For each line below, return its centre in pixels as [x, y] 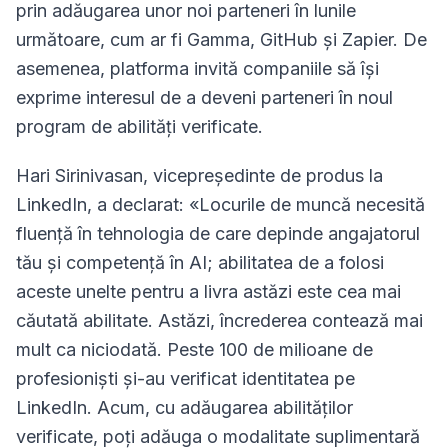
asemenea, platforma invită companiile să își [197, 68]
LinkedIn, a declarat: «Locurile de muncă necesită [220, 204]
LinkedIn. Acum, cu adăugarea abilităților [184, 407]
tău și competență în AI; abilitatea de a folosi [200, 262]
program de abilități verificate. [139, 126]
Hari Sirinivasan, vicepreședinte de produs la [199, 175]
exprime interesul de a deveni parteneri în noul [204, 97]
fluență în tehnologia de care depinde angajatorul [218, 233]
